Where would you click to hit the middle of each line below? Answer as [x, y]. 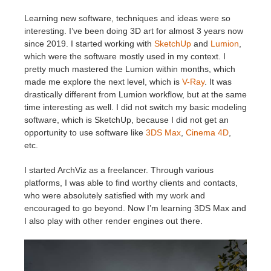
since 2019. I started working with [89, 44]
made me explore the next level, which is [103, 82]
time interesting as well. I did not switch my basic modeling [135, 107]
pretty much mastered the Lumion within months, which [130, 69]
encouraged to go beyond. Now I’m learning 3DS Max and [135, 208]
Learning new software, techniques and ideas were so [127, 18]
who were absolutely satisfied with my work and [115, 196]
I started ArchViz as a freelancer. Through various [119, 170]
